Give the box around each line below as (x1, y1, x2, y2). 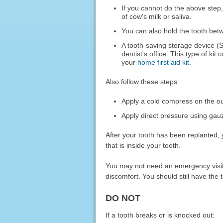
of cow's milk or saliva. (121, 12, 192, 20)
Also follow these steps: (105, 77, 179, 86)
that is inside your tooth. (105, 141, 181, 149)
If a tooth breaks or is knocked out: (105, 211, 215, 219)
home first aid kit (137, 58, 190, 66)
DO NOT (105, 193, 140, 203)
